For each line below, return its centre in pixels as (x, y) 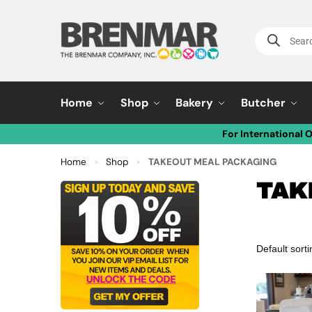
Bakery (195, 103)
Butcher (263, 103)
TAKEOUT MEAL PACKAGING (212, 162)
